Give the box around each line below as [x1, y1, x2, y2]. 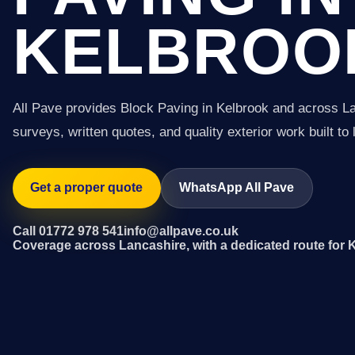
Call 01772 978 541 [13, 223, 124, 238]
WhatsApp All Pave [179, 181, 295, 195]
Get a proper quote [30, 181, 143, 195]
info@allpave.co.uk [124, 223, 239, 238]
